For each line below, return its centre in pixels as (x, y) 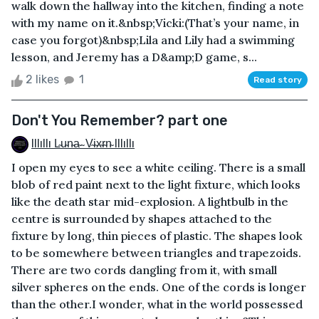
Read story (278, 80)
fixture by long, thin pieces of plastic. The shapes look (157, 236)
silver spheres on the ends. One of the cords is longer (159, 287)
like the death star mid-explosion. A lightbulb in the (150, 202)
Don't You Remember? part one (120, 121)
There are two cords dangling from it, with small (144, 270)
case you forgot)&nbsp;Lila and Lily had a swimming (153, 40)
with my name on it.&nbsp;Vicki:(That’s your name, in (155, 23)
